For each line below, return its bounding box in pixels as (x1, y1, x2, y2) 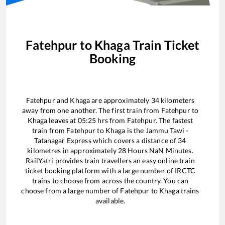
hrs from (96, 116, 127, 125)
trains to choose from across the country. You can (32, 176, 189, 185)
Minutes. (164, 146, 193, 155)
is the (125, 126, 146, 135)
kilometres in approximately (27, 146, 118, 155)
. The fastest (155, 116, 193, 125)
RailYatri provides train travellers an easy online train (26, 156, 195, 165)
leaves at (47, 116, 78, 125)
